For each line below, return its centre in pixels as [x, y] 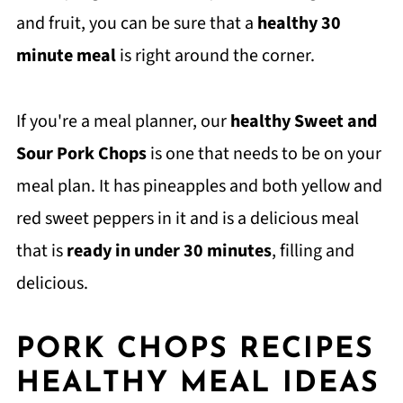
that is [41, 251]
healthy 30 [299, 23]
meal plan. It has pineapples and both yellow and [199, 186]
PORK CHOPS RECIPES [195, 350]
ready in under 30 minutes [169, 251]
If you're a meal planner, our [123, 121]
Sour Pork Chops [83, 154]
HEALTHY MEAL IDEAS [197, 384]
